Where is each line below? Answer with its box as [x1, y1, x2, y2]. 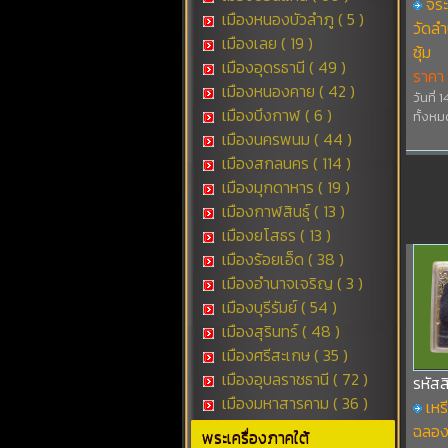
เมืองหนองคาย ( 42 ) [217, 79, 355, 103]
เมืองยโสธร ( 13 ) [217, 223, 331, 247]
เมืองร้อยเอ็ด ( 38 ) [217, 247, 344, 271]
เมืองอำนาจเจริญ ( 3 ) [217, 271, 363, 295]
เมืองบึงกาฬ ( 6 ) [217, 103, 332, 127]
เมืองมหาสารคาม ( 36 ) [217, 391, 368, 415]
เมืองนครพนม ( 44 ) [217, 127, 352, 151]
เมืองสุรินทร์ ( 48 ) [217, 319, 340, 343]
